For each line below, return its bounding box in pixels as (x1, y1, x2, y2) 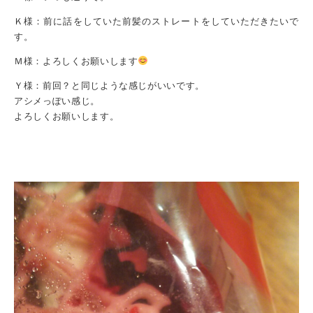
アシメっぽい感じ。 (14, 95, 100, 106)
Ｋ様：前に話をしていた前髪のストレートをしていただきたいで (14, 15, 299, 27)
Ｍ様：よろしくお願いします (14, 55, 138, 66)
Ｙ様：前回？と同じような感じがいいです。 (14, 80, 205, 91)
